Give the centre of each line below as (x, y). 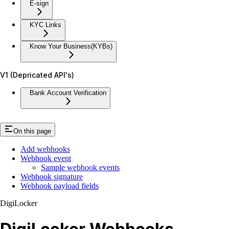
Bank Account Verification (68, 93)
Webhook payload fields (60, 186)
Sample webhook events (80, 168)
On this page (32, 131)
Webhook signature (52, 177)
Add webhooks (45, 149)
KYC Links (45, 25)
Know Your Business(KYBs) (71, 46)
